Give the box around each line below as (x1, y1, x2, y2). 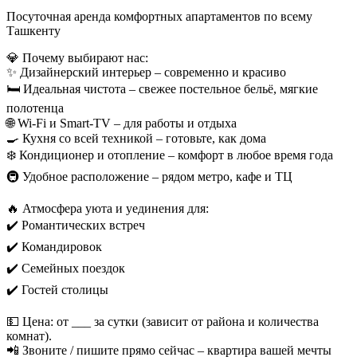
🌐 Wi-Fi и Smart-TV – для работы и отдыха (6, 116, 237, 130)
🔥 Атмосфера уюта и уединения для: (6, 201, 209, 215)
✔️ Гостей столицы (6, 282, 108, 296)
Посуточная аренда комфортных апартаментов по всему (6, 9, 312, 23)
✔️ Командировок (6, 239, 102, 253)
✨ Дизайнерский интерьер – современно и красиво (6, 65, 286, 79)
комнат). (6, 328, 52, 343)
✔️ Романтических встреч (6, 218, 145, 232)
